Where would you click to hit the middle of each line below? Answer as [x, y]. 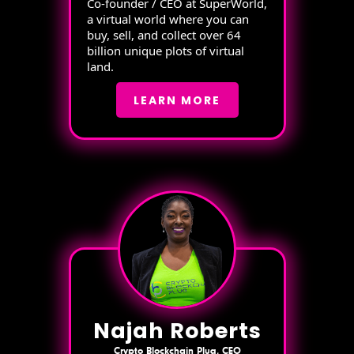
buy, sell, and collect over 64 [164, 35]
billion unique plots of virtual [165, 51]
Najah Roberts [177, 331]
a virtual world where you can [168, 19]
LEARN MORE [177, 100]
